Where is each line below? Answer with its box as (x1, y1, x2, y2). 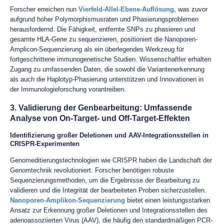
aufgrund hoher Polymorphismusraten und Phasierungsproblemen (10, 15, 198, 23)
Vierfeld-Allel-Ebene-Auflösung (78, 5, 174, 13)
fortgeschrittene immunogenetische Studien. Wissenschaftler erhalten (10, 55, 211, 63)
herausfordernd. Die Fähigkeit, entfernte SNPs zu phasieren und (10, 25, 195, 33)
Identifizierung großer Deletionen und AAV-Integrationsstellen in (10, 131, 208, 139)
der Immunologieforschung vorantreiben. (10, 85, 126, 93)
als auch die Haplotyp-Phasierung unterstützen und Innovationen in (10, 75, 203, 83)
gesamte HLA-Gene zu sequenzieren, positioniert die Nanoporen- (10, 35, 197, 43)
